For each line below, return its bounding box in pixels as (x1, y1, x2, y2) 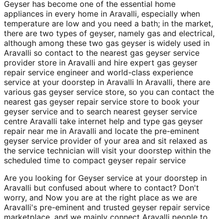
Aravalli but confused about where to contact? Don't (4, 182, 199, 193)
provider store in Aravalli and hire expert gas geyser (4, 57, 197, 67)
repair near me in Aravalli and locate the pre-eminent (4, 126, 199, 136)
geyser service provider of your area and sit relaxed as (4, 135, 207, 146)
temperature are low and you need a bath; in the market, (4, 18, 213, 28)
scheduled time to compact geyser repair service (4, 155, 186, 165)
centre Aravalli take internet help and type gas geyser (4, 116, 203, 126)
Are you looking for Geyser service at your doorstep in (4, 173, 207, 183)
